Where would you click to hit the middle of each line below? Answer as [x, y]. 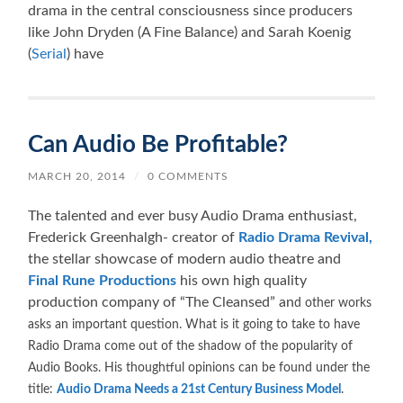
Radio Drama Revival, [306, 237]
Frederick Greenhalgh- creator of [134, 237]
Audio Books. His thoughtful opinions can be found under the [199, 367]
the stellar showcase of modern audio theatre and [185, 259]
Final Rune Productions [103, 280]
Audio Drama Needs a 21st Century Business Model [199, 389]
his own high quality [242, 280]
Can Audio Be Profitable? [158, 144]
